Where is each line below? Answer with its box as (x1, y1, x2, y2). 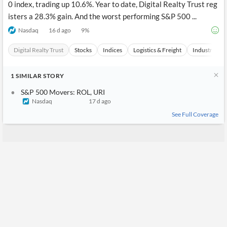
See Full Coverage (172, 110, 218, 118)
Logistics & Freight (133, 46, 181, 54)
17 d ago (89, 97, 111, 105)
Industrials (193, 46, 221, 54)
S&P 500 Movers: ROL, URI (21, 88, 105, 96)
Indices (103, 46, 122, 54)
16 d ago (49, 26, 71, 34)
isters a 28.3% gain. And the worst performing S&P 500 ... (8, 12, 197, 21)
